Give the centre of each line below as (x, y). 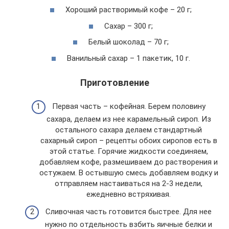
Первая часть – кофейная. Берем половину (129, 107)
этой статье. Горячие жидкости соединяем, (129, 152)
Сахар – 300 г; (129, 26)
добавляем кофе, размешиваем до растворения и (129, 162)
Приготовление (114, 82)
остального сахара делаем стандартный (129, 130)
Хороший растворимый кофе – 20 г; (129, 10)
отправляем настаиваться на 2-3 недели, (129, 184)
